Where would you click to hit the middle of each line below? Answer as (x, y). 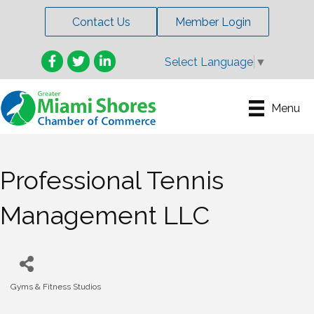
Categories (34, 296)
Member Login (213, 22)
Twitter (85, 58)
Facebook (66, 58)
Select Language (209, 62)
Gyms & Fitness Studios (56, 286)
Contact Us (101, 22)
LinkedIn (115, 58)
